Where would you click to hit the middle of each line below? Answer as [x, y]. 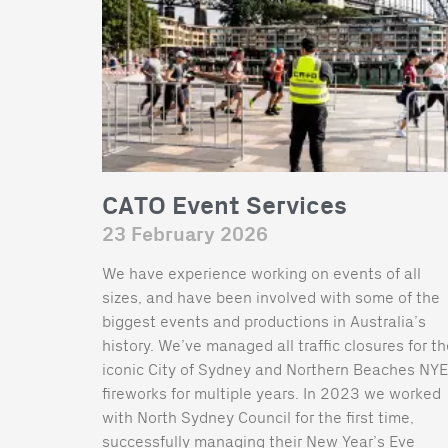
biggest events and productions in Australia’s [264, 320]
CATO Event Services [224, 206]
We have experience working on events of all [261, 272]
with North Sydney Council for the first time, [258, 416]
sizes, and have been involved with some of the [271, 296]
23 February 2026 [185, 234]
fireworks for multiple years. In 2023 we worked [271, 392]
